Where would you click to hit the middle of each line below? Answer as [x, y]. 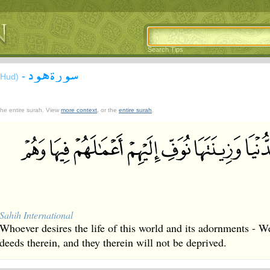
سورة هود [53, 74]
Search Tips [165, 49]
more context [79, 110]
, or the [108, 110]
